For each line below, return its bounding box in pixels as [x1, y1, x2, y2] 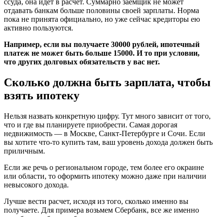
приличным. [4, 146, 45, 155]
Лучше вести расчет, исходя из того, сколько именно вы [4, 197, 188, 205]
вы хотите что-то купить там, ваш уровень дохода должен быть [4, 138, 213, 146]
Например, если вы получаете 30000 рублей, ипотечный [4, 40, 200, 48]
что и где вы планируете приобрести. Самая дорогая [4, 120, 177, 129]
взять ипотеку [4, 89, 79, 102]
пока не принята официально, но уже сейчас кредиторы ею [4, 15, 200, 23]
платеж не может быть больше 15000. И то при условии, [4, 48, 200, 57]
